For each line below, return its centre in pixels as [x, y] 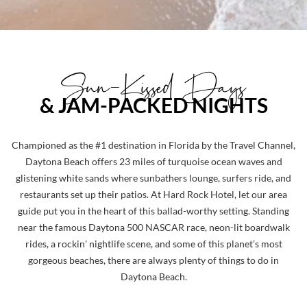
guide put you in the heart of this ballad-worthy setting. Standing [153, 211]
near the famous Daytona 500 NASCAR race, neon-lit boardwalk [153, 228]
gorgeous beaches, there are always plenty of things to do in [153, 260]
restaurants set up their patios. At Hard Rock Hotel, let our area [153, 195]
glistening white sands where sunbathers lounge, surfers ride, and [153, 178]
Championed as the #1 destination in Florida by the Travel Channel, [153, 145]
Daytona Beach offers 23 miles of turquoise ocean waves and [153, 162]
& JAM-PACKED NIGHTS [153, 105]
